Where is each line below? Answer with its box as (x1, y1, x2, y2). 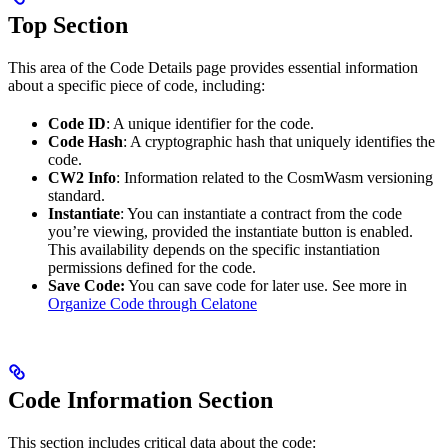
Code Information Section (8, 387, 273, 414)
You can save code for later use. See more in (125, 277, 407, 295)
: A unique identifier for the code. (106, 115, 314, 133)
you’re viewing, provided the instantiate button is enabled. (48, 223, 413, 241)
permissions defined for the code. (48, 259, 256, 277)
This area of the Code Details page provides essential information (8, 59, 418, 77)
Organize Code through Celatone (48, 295, 257, 313)
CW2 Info (48, 169, 116, 187)
